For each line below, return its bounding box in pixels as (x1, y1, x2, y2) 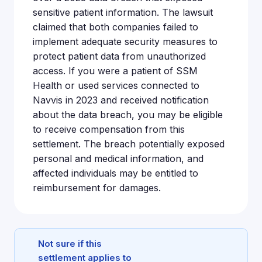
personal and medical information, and (33, 153, 204, 164)
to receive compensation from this (33, 123, 185, 135)
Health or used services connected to (33, 80, 199, 91)
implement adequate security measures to (33, 36, 218, 47)
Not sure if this (38, 238, 102, 249)
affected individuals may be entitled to (33, 167, 198, 179)
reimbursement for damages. (33, 182, 161, 194)
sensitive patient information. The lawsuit (33, 6, 213, 18)
